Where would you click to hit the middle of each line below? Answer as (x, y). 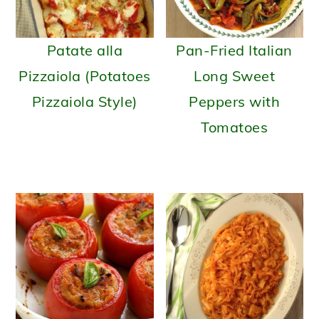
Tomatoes (235, 127)
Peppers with (235, 101)
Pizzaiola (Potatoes (85, 75)
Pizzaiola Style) (84, 101)
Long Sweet (235, 75)
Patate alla (85, 50)
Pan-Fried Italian (234, 50)
